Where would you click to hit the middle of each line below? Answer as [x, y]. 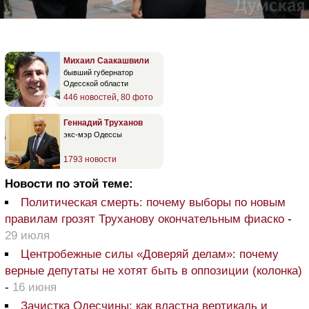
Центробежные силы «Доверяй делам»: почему [150, 254]
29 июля [27, 236]
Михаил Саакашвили [106, 61]
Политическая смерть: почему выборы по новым [153, 202]
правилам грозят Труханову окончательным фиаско [144, 219]
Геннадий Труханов [103, 123]
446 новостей [90, 97]
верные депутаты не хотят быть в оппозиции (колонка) [153, 271]
